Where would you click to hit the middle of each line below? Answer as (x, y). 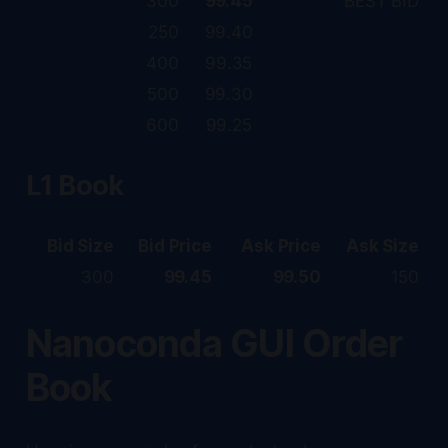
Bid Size (80, 245)
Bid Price (175, 245)
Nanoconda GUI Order (214, 343)
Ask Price (281, 245)
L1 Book (74, 185)
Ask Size (382, 245)
